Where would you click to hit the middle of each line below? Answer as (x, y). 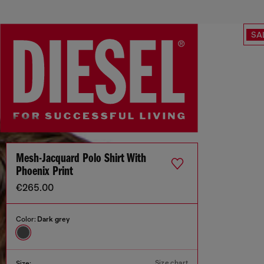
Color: (27, 220)
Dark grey (53, 220)
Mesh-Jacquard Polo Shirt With (81, 159)
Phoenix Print (44, 172)
